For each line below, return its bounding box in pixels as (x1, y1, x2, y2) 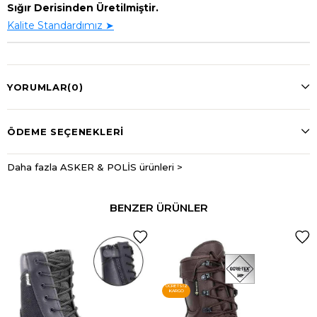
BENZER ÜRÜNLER (109, 200, 208, 214)
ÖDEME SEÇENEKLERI (7, 125, 125, 137)
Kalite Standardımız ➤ (7, 18, 114, 32)
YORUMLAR (7, 81, 68, 93)
